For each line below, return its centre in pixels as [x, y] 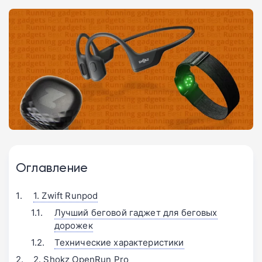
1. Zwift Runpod [66, 196]
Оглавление [52, 167]
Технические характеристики [119, 243]
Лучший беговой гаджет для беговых [136, 213]
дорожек [73, 226]
